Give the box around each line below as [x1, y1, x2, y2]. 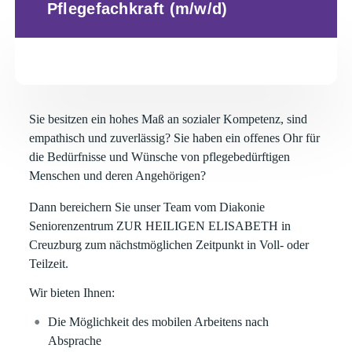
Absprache [48, 334, 102, 347]
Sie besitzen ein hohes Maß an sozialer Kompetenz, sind [29, 112, 308, 126]
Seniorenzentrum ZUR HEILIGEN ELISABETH [29, 219, 282, 233]
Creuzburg [29, 238, 82, 251]
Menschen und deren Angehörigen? [29, 169, 207, 182]
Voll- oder [259, 238, 310, 251]
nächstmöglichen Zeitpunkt [109, 238, 244, 251]
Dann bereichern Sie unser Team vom [29, 200, 220, 214]
